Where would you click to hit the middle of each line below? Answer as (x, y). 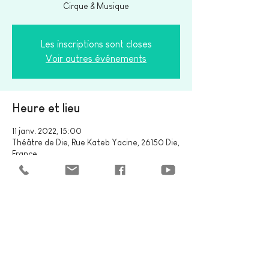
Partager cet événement (78, 220)
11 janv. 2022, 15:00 (47, 131)
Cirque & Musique (96, 6)
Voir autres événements (96, 59)
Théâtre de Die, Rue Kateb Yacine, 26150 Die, (96, 142)
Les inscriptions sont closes (96, 44)
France (25, 154)
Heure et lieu (46, 108)
